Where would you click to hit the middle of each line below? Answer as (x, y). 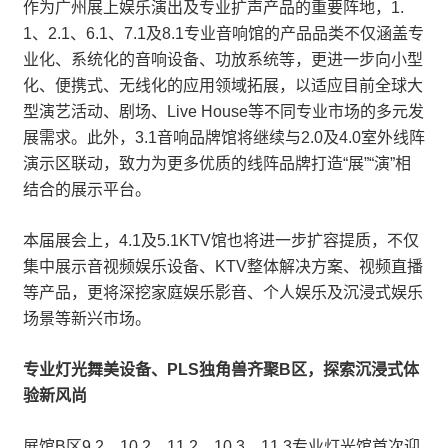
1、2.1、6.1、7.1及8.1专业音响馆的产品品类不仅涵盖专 (223, 33)
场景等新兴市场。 (87, 318)
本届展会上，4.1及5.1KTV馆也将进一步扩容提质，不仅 (221, 240)
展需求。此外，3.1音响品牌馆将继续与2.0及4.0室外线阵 (224, 137)
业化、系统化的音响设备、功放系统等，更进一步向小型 (223, 59)
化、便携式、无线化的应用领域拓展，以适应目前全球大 (223, 85)
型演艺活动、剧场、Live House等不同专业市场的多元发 (223, 111)
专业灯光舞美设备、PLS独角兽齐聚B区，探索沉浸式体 (221, 369)
